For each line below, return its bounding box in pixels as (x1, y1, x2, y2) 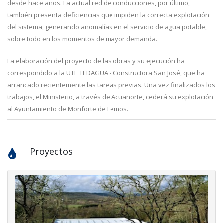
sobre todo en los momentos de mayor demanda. (7, 34, 157, 44)
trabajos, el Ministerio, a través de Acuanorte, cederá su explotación (7, 92, 213, 102)
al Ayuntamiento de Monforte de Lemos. (7, 104, 128, 113)
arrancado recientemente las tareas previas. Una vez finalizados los (7, 80, 215, 90)
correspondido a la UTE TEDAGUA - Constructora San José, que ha (7, 68, 205, 78)
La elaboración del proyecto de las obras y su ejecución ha (7, 56, 185, 66)
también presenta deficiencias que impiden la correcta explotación (7, 10, 209, 20)
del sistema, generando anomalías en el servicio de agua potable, (7, 22, 207, 32)
